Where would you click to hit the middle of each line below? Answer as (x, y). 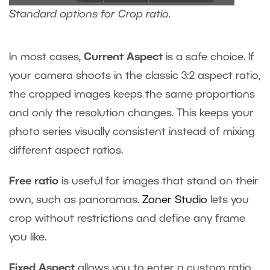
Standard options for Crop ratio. (91, 15)
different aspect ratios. (69, 151)
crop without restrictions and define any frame (127, 219)
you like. (31, 238)
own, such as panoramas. (76, 200)
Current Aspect (125, 58)
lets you (228, 200)
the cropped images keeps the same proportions (132, 95)
